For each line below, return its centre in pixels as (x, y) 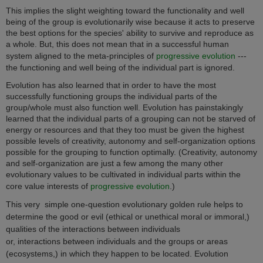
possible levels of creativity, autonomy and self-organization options (131, 141)
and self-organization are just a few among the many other (114, 163)
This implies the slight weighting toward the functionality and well (125, 11)
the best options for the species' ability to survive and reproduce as (130, 33)
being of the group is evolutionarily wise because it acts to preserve (130, 22)
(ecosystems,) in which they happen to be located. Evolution (117, 254)
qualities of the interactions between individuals (93, 229)
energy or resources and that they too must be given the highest (125, 129)
